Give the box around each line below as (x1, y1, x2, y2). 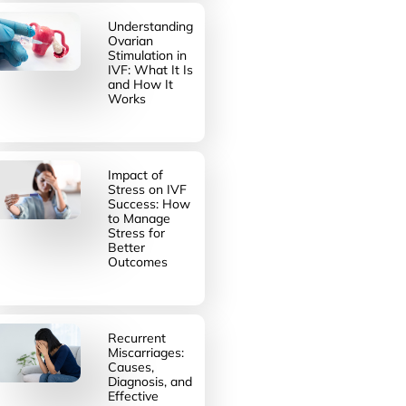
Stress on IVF (107, 181, 187, 198)
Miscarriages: (107, 344, 184, 361)
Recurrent (107, 330, 166, 346)
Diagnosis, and (107, 373, 192, 390)
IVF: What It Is (107, 62, 193, 78)
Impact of (107, 167, 163, 183)
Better (107, 239, 145, 256)
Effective (107, 388, 159, 404)
